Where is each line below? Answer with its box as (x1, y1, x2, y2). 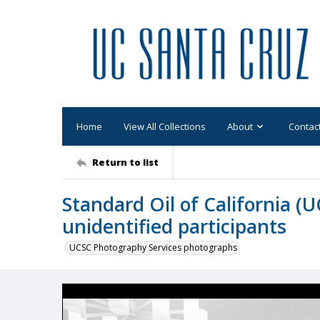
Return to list (92, 155, 159, 169)
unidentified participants (62, 214, 286, 239)
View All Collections (124, 119, 206, 133)
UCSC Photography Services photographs (69, 241, 237, 254)
